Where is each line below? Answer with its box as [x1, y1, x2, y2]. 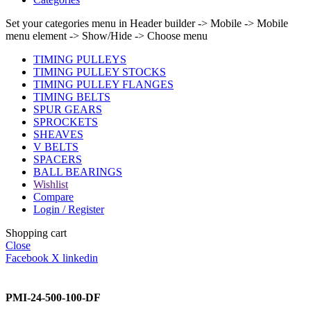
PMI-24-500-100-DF [6, 291, 101, 303]
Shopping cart [6, 226, 67, 239]
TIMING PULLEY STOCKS [33, 65, 166, 78]
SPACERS [33, 153, 82, 165]
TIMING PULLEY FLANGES [33, 78, 174, 90]
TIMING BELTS [33, 90, 110, 103]
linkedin [62, 251, 98, 264]
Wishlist [33, 178, 68, 190]
